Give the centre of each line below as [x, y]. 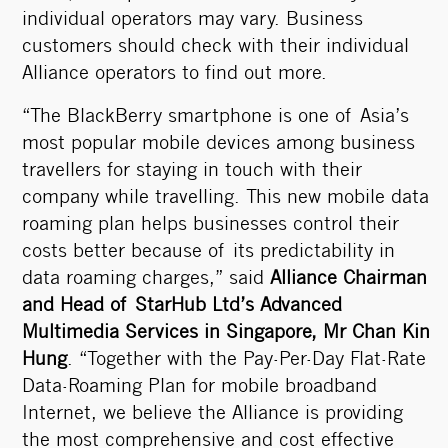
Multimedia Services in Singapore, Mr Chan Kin [225, 333]
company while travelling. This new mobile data [225, 198]
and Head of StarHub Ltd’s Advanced [181, 306]
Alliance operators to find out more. [174, 74]
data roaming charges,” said [145, 279]
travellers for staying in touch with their [191, 171]
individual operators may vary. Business [192, 20]
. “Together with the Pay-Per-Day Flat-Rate [246, 360]
